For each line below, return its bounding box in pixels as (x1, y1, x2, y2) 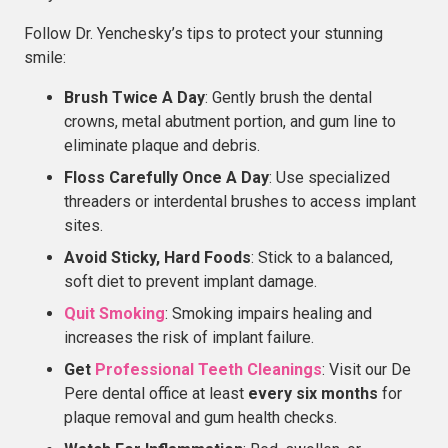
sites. (64, 215, 103, 235)
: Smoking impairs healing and (165, 303, 372, 323)
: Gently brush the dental (205, 87, 372, 107)
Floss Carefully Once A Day (64, 167, 269, 187)
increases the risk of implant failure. (64, 327, 314, 347)
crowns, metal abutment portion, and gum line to (64, 111, 396, 131)
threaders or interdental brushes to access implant (64, 191, 416, 211)
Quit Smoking (64, 303, 165, 323)
